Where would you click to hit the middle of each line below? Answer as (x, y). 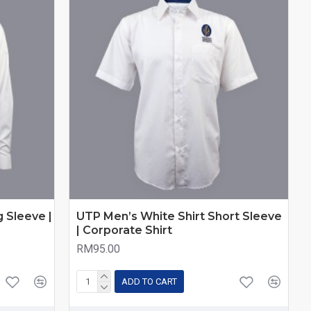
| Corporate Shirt (125, 230)
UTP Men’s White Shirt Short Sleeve (179, 216)
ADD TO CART (150, 282)
